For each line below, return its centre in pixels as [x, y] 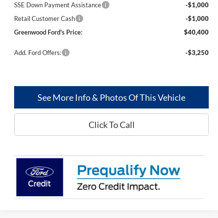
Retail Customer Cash [44, 19]
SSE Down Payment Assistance [57, 5]
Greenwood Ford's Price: [48, 32]
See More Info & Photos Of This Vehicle [111, 98]
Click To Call [111, 125]
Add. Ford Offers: [37, 53]
